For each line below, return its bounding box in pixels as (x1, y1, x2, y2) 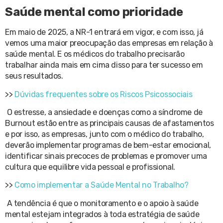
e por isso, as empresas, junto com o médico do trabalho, (5, 129, 204, 139)
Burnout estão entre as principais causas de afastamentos (5, 118, 214, 128)
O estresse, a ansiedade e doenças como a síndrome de (6, 107, 203, 117)
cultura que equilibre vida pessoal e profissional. (5, 162, 177, 172)
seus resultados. (5, 71, 65, 81)
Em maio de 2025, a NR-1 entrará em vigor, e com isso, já (5, 27, 204, 37)
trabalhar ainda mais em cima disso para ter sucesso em (5, 60, 203, 70)
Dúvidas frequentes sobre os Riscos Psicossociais (14, 89, 193, 99)
